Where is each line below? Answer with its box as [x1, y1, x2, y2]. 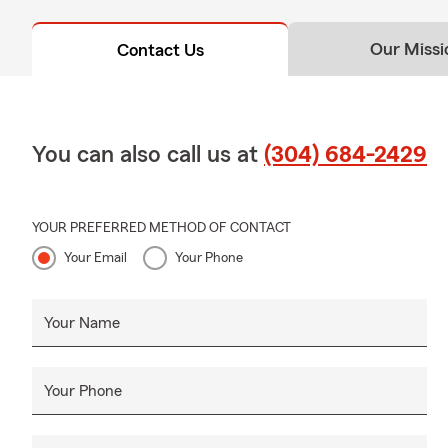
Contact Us [116, 40, 204, 59]
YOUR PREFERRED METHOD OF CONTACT [32, 220, 291, 235]
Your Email [64, 250, 127, 265]
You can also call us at [32, 142, 264, 167]
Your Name [44, 314, 120, 331]
